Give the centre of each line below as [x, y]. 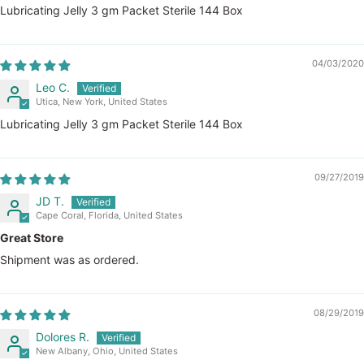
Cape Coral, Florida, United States [109, 215]
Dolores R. [63, 336]
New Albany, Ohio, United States [107, 351]
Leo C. [53, 87]
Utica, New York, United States [102, 101]
